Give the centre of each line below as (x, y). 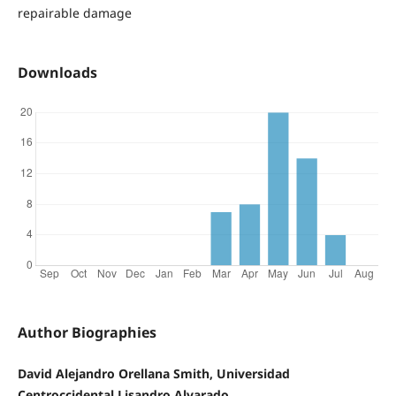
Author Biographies (87, 333)
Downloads (57, 73)
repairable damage (74, 13)
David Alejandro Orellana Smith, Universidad (153, 374)
